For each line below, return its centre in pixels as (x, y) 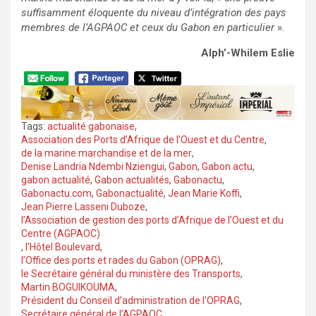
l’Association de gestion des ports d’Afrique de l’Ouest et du (152, 220)
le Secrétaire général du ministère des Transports (131, 273)
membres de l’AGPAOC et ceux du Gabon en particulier (148, 27)
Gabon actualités (132, 180)
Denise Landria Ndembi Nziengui (93, 166)
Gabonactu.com (56, 193)
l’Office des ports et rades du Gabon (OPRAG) (121, 260)
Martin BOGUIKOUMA (68, 287)
